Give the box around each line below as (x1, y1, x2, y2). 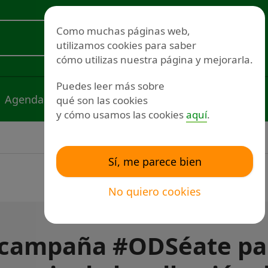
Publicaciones (165, 92, 235, 106)
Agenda (5, 92, 44, 106)
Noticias (83, 92, 126, 106)
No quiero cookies (108, 184, 201, 199)
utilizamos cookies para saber (56, 38, 196, 52)
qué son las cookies (56, 93, 148, 107)
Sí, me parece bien (108, 154, 202, 169)
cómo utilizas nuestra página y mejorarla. (56, 53, 253, 66)
